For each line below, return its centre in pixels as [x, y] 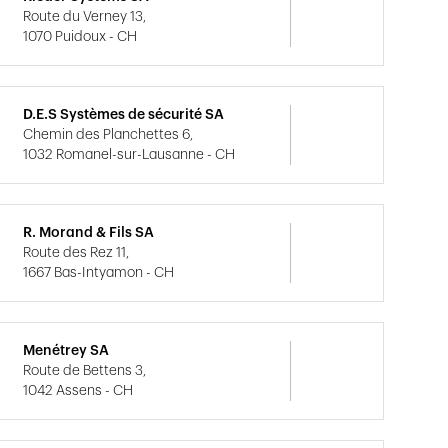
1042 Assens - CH [78, 391]
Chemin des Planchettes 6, [108, 135]
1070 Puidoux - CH [80, 37]
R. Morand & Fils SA [89, 233]
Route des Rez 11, [76, 253]
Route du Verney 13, [85, 17]
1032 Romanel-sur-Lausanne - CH [129, 155]
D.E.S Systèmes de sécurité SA [124, 115]
